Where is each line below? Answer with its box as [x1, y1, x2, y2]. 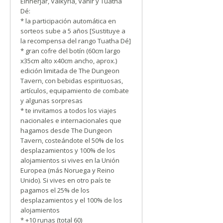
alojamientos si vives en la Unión [20, 156, 119, 165]
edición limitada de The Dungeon [20, 66, 119, 75]
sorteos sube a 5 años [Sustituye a [20, 26, 125, 35]
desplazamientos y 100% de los [20, 146, 115, 155]
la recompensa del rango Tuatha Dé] [20, 36, 131, 45]
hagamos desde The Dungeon [20, 126, 112, 135]
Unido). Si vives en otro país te [20, 176, 111, 185]
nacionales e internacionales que [20, 116, 121, 125]
